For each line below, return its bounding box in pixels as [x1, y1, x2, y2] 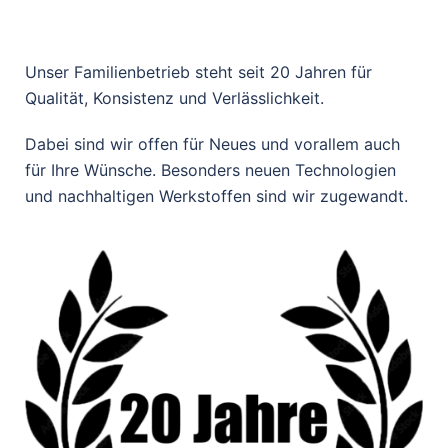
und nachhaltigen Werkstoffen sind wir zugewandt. [25, 185, 408, 206]
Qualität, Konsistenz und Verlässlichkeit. [25, 87, 329, 108]
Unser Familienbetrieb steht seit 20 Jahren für [25, 61, 372, 82]
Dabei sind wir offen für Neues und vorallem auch [25, 133, 400, 154]
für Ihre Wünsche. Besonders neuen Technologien [25, 159, 396, 180]
